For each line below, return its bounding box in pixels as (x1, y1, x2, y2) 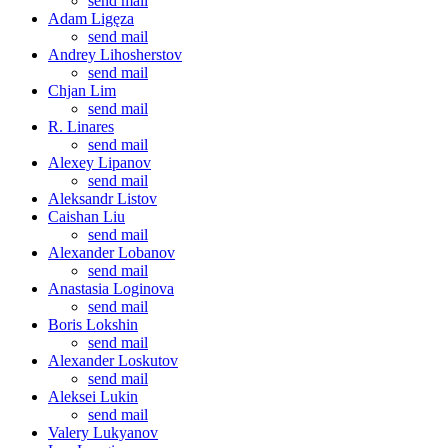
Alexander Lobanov (48, 243, 175, 261)
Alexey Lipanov (48, 153, 151, 171)
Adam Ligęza (48, 9, 134, 27)
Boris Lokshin (48, 315, 138, 333)
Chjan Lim (48, 81, 116, 99)
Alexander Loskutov (48, 351, 178, 369)
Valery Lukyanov (48, 423, 158, 441)
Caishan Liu (48, 207, 125, 225)
